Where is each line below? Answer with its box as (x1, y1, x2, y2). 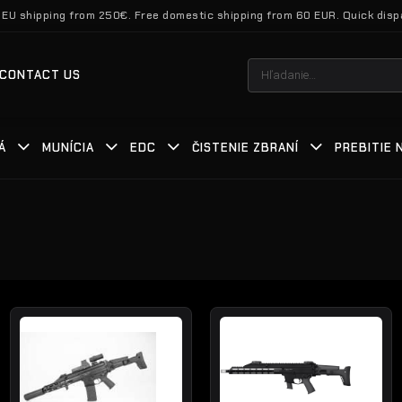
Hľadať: (247, 58, 283, 72)
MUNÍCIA (42, 140, 94, 155)
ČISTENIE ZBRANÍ (192, 140, 299, 155)
